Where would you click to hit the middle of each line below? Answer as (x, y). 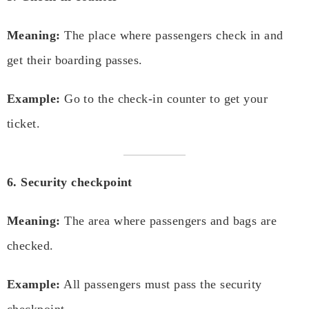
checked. (30, 246)
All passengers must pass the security (161, 285)
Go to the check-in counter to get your (164, 99)
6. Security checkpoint (70, 182)
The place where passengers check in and (172, 36)
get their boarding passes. (75, 60)
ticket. (24, 124)
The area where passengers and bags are (169, 221)
